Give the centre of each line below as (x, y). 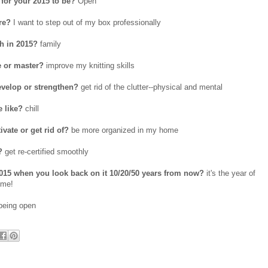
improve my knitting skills (89, 66)
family (49, 44)
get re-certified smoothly (45, 152)
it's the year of (230, 173)
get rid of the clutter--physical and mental (150, 87)
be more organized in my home (124, 130)
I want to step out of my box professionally (86, 23)
